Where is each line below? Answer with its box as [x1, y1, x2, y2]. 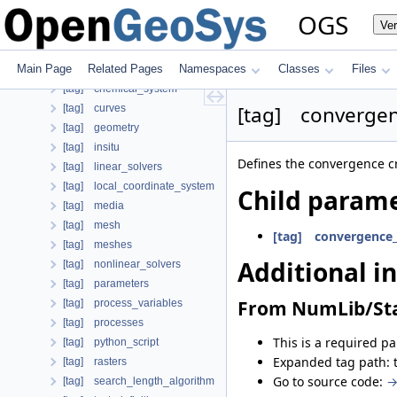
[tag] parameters [63, 277, 149, 290]
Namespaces [179, 62, 246, 75]
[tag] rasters [63, 355, 127, 368]
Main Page [17, 62, 72, 75]
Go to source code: [273, 373, 386, 391]
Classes [278, 62, 320, 75]
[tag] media [63, 199, 124, 212]
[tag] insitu [63, 141, 120, 153]
